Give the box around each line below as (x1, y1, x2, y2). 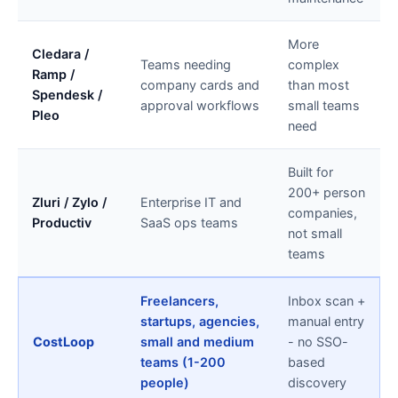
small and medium (140, 334, 254, 350)
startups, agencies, (140, 314, 259, 330)
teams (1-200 (140, 354, 226, 370)
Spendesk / (32, 87, 102, 103)
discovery (288, 375, 346, 391)
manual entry (288, 314, 364, 330)
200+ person (288, 185, 365, 201)
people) (140, 375, 189, 391)
